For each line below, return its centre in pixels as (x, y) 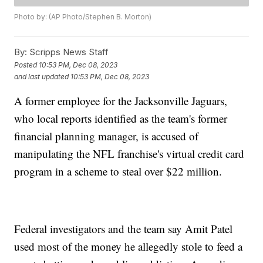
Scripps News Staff (68, 52)
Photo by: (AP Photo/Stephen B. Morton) (83, 17)
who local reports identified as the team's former (121, 119)
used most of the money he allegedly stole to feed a (129, 247)
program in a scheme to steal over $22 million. (120, 171)
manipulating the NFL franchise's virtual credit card (129, 154)
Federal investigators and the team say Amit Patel (124, 229)
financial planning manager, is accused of (107, 136)
